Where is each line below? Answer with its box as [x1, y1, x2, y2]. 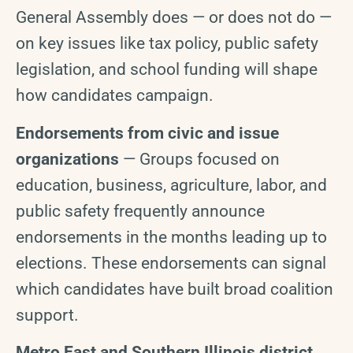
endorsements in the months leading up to [16, 227, 327, 247]
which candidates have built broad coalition [16, 279, 333, 299]
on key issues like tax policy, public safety [16, 34, 318, 54]
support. [16, 305, 79, 325]
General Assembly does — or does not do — [16, 8, 332, 28]
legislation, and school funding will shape [16, 60, 318, 80]
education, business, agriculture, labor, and [16, 175, 327, 195]
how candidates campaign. [16, 86, 214, 106]
